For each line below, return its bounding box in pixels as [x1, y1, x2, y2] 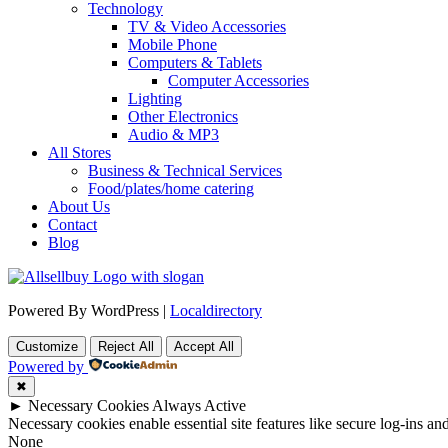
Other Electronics [128, 108, 238, 126]
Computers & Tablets [128, 54, 262, 72]
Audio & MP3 [128, 126, 219, 144]
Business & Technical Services [88, 162, 282, 180]
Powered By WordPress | [8, 302, 170, 320]
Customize [16, 339, 78, 355]
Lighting [128, 90, 182, 108]
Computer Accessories [168, 72, 309, 90]
